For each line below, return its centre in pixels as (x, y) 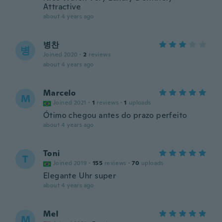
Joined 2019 (70, 163)
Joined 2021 (70, 103)
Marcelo (60, 93)
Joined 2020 (60, 55)
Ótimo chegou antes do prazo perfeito (115, 115)
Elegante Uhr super (80, 176)
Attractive (62, 7)
